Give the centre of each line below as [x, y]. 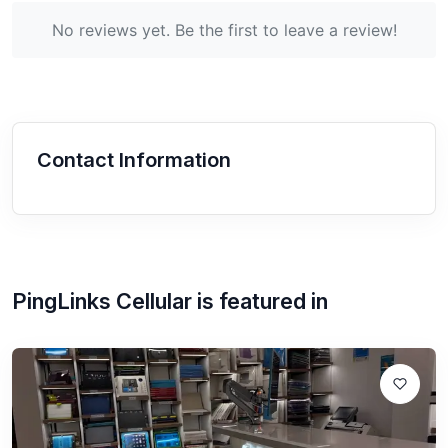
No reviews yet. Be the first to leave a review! [224, 30]
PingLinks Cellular [102, 301]
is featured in [260, 301]
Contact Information [134, 160]
